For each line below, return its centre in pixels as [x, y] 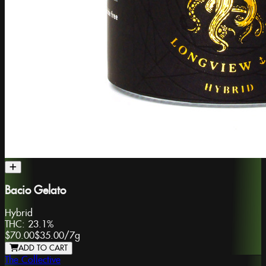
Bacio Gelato [35, 191]
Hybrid [19, 214]
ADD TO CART [43, 248]
